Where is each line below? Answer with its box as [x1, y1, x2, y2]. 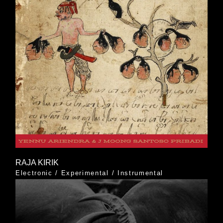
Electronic [15, 169, 53, 177]
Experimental [61, 169, 109, 177]
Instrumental [117, 169, 164, 177]
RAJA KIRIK [15, 158, 59, 167]
